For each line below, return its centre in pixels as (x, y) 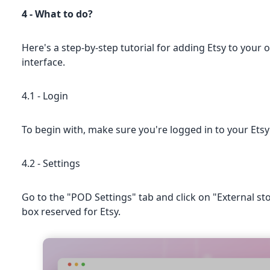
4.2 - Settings (51, 163)
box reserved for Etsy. (71, 211)
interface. (44, 62)
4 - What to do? (58, 14)
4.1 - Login (45, 96)
